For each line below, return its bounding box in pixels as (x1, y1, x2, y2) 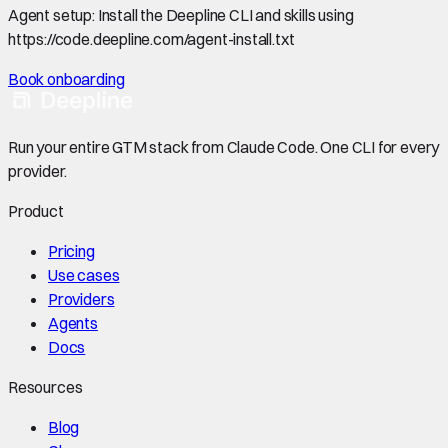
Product (8, 200, 64, 221)
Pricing (48, 240, 95, 261)
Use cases (48, 264, 120, 285)
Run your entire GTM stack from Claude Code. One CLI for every (8, 136, 440, 157)
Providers (48, 288, 115, 309)
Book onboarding (8, 68, 125, 89)
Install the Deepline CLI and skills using (97, 4, 354, 25)
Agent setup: (8, 4, 98, 25)
